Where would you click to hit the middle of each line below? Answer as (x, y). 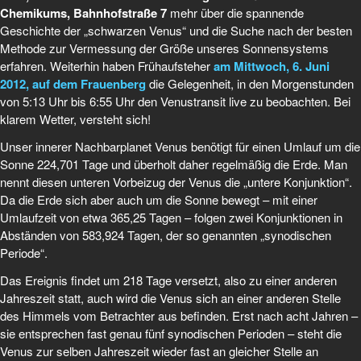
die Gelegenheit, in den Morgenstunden (251, 84)
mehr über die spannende (235, 13)
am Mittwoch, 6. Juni (272, 66)
